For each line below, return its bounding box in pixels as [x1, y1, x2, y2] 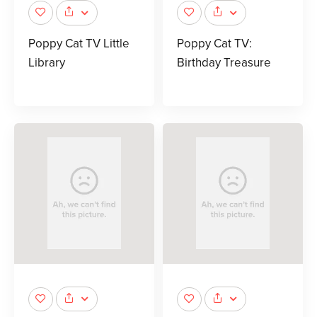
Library [28, 54, 65, 70]
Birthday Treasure [177, 54, 271, 70]
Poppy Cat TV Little [28, 35, 129, 51]
